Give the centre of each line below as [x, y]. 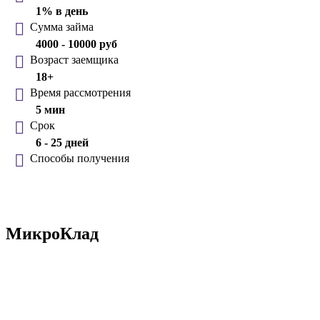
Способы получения [80, 158]
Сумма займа [62, 26]
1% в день [62, 11]
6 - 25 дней [62, 142]
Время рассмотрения [80, 92]
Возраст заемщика [74, 59]
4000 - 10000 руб [76, 44]
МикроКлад [52, 233]
